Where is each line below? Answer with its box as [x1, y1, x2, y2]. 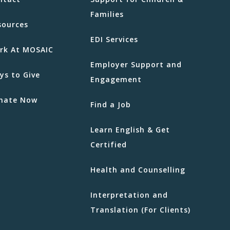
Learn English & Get [90, 124, 170, 135]
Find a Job [90, 99, 131, 109]
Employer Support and [90, 59, 182, 69]
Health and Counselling [90, 164, 185, 175]
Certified [90, 139, 127, 149]
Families [90, 9, 124, 19]
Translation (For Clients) [90, 204, 190, 215]
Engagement [90, 74, 142, 84]
